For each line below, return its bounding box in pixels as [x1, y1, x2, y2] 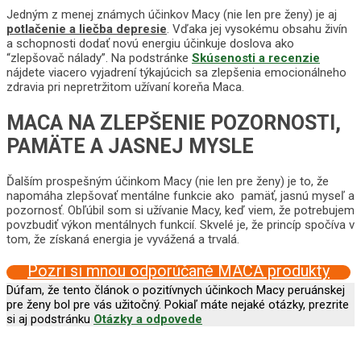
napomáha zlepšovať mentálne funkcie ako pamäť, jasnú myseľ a [6, 189, 355, 204]
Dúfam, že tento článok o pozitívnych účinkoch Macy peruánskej [6, 283, 345, 298]
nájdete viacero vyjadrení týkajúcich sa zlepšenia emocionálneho [6, 64, 346, 80]
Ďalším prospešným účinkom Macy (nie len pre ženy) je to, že [6, 174, 329, 189]
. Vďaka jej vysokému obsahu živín [167, 21, 347, 36]
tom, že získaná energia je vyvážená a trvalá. [6, 232, 239, 247]
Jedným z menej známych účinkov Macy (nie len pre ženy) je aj [6, 6, 337, 22]
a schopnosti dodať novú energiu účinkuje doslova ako [6, 35, 294, 51]
